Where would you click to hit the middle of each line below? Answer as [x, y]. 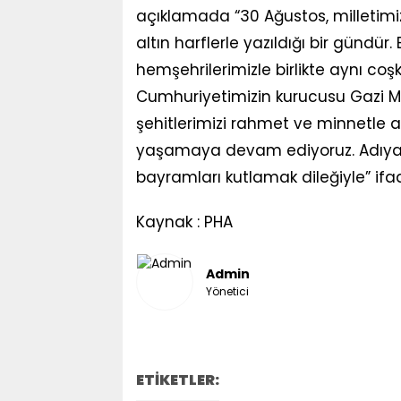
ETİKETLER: [177, 380]
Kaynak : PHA [184, 222]
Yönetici [227, 291]
